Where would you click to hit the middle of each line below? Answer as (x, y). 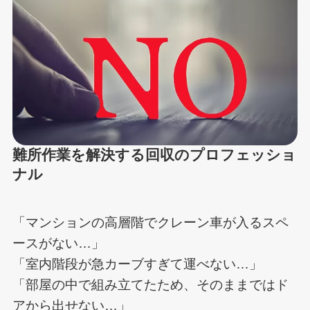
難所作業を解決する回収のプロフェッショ (154, 155)
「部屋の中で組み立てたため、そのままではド (150, 285)
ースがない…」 (58, 244)
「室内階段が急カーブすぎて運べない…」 (137, 264)
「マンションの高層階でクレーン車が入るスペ (150, 223)
